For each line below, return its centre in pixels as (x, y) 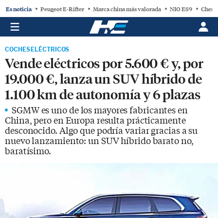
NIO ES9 (181, 9)
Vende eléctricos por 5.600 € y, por (104, 63)
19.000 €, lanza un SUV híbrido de (103, 78)
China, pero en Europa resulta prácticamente (95, 120)
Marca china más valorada (127, 9)
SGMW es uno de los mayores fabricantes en (100, 109)
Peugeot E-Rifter (62, 9)
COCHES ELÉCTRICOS (37, 49)
